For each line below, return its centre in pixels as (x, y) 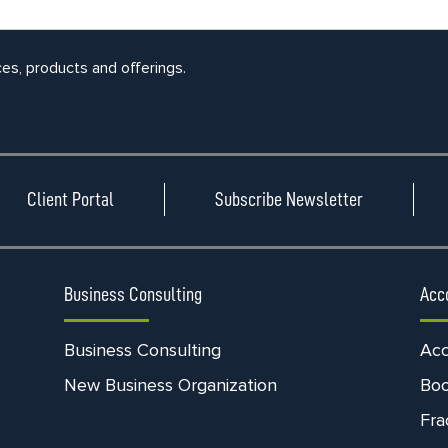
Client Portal (70, 199)
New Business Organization (170, 385)
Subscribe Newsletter (288, 199)
